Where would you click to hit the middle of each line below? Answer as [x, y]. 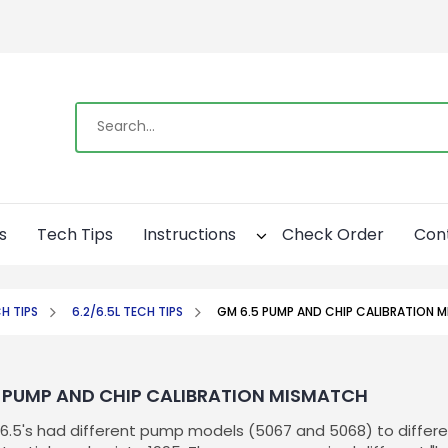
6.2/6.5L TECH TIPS [127, 311]
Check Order [333, 234]
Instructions [190, 234]
